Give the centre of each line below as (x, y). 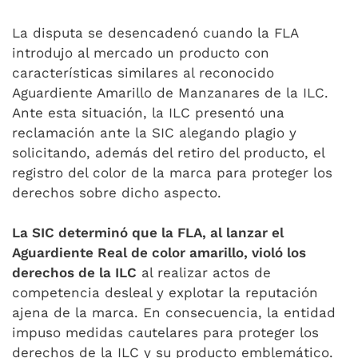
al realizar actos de (204, 272)
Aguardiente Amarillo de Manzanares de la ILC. (170, 93)
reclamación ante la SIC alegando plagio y (154, 133)
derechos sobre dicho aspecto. (117, 193)
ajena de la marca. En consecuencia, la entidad (174, 312)
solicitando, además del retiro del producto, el (168, 153)
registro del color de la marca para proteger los (172, 173)
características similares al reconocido (143, 73)
